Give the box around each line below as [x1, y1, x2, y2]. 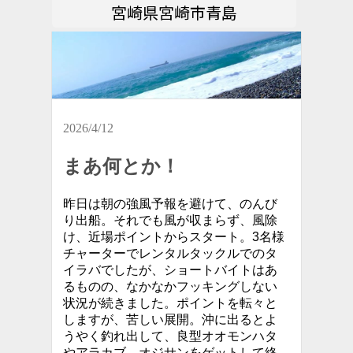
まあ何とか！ [63, 156, 180, 176]
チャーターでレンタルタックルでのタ [63, 247, 277, 260]
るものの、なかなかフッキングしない [63, 280, 277, 293]
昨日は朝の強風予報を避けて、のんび [63, 197, 277, 210]
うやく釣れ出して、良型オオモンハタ [63, 329, 277, 343]
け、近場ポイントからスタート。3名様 [63, 230, 284, 243]
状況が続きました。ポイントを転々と [63, 296, 277, 310]
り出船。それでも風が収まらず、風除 [63, 214, 277, 227]
